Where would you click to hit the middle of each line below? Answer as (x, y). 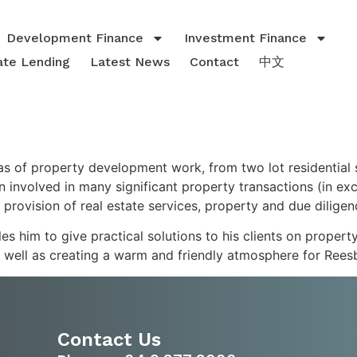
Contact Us (109, 339)
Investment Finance (246, 38)
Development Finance (75, 38)
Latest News (129, 62)
